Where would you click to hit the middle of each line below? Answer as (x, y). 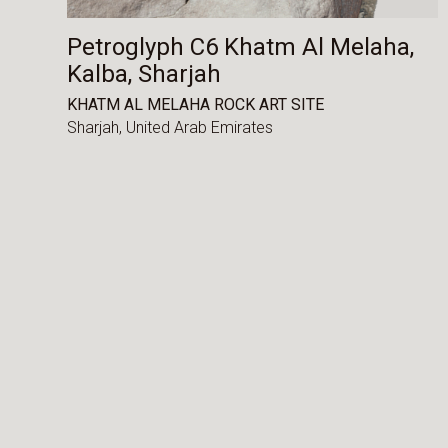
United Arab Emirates (200, 128)
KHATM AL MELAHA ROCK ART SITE (196, 104)
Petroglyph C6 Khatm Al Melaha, (241, 47)
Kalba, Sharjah (144, 74)
